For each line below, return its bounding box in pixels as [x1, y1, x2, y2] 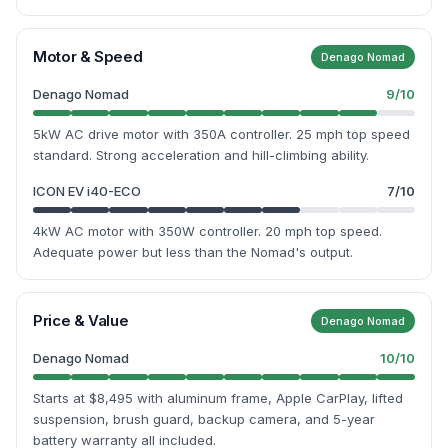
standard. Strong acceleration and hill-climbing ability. [33, 147, 369, 163]
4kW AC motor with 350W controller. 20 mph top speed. [33, 223, 382, 239]
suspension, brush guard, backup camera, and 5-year [33, 411, 375, 427]
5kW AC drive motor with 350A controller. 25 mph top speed [33, 126, 410, 142]
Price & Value [33, 311, 129, 330]
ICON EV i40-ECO [33, 183, 141, 199]
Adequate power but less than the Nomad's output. [33, 244, 353, 260]
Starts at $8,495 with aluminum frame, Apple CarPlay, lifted [33, 390, 403, 406]
